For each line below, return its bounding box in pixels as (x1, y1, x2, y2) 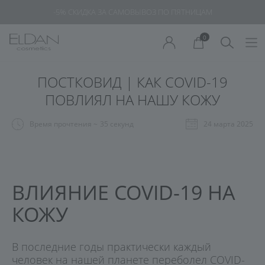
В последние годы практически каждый (12, 239, 211, 254)
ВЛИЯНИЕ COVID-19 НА (12, 179, 235, 206)
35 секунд (100, 119, 134, 129)
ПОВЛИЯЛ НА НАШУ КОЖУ (45, 90, 220, 109)
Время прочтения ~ (30, 119, 98, 129)
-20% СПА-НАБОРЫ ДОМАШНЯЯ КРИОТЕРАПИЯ (48, 7, 217, 17)
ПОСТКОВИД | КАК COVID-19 (37, 72, 228, 92)
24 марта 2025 (203, 119, 253, 129)
